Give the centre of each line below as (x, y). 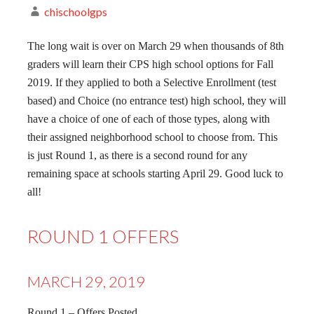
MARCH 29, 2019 (86, 281)
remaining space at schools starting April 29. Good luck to (155, 173)
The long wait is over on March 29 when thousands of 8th (156, 46)
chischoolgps (76, 11)
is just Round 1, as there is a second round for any (137, 155)
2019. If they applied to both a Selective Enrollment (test (152, 82)
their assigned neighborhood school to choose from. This (152, 137)
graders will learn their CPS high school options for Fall (150, 64)
